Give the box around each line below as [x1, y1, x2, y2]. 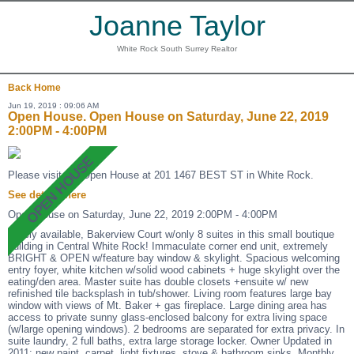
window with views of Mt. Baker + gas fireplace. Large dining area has [8, 299, 327, 311]
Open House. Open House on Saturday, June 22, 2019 [8, 110, 329, 123]
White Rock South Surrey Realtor [117, 44, 237, 53]
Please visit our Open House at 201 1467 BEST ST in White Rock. [8, 169, 314, 181]
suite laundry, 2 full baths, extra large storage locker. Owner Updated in [8, 335, 332, 347]
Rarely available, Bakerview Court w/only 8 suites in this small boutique [8, 228, 334, 240]
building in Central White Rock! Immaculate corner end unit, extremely [8, 240, 328, 252]
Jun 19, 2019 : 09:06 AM [8, 101, 99, 110]
